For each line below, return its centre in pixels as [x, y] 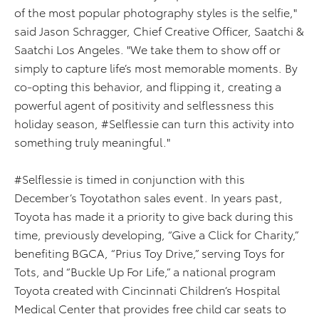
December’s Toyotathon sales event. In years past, [148, 197]
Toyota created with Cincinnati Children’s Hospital [147, 289]
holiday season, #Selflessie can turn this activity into [154, 123]
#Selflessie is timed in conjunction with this [130, 178]
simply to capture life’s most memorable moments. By [156, 67]
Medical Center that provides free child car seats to [150, 308]
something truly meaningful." [94, 141]
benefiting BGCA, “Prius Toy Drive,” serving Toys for [150, 252]
